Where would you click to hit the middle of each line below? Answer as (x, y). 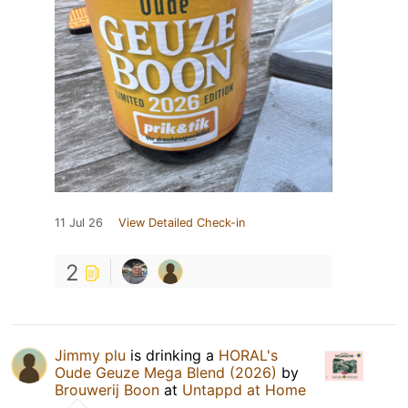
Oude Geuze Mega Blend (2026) (166, 372)
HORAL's (248, 355)
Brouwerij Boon (107, 389)
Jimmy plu (90, 355)
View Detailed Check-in (182, 222)
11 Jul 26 (79, 222)
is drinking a (172, 355)
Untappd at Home (244, 389)
